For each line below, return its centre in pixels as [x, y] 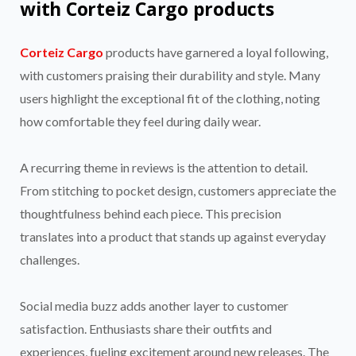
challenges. [50, 260]
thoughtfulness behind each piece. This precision [151, 214]
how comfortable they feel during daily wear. [140, 122]
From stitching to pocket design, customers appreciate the [178, 191]
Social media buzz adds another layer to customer [154, 306]
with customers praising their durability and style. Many [170, 75]
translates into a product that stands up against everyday [173, 237]
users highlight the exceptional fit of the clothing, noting [170, 99]
